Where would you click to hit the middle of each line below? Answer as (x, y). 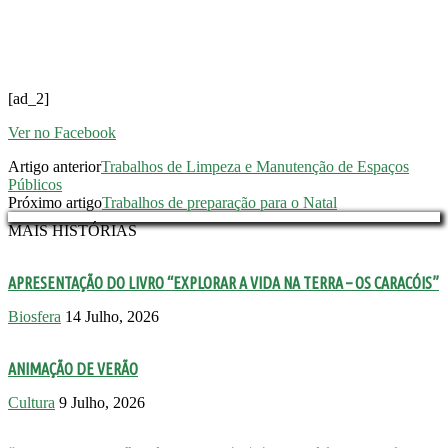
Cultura (31, 402)
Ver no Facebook (62, 132)
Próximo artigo (55, 202)
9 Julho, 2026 (102, 402)
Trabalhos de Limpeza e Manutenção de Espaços (255, 166)
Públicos (35, 184)
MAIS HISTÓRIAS (72, 230)
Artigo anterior (54, 166)
